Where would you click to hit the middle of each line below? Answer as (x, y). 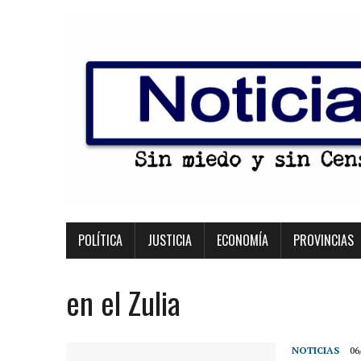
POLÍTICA (100, 240)
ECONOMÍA (243, 240)
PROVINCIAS (324, 240)
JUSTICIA (170, 240)
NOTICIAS (315, 350)
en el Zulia (123, 302)
